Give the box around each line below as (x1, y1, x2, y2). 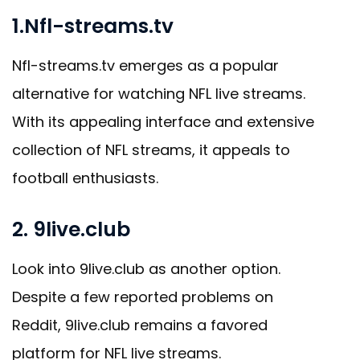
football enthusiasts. (12, 168, 158, 189)
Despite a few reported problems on (12, 287, 273, 308)
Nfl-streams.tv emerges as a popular (12, 55, 279, 76)
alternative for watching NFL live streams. (12, 84, 305, 104)
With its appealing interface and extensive (12, 112, 314, 133)
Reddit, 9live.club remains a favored (12, 315, 268, 336)
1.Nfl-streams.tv (12, 12, 174, 41)
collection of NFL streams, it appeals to (12, 140, 290, 161)
